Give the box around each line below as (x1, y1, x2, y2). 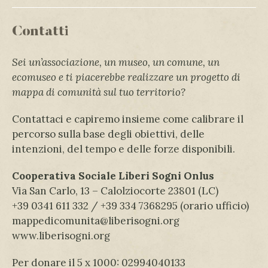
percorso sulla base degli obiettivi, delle (12, 127, 205, 141)
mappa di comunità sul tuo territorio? (12, 85, 185, 99)
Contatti (12, 24, 69, 39)
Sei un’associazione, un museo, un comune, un (12, 55, 220, 69)
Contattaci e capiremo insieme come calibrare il (12, 112, 243, 126)
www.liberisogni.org (12, 229, 110, 242)
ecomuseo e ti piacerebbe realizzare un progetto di (12, 70, 240, 84)
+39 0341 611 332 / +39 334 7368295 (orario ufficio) (12, 199, 249, 212)
